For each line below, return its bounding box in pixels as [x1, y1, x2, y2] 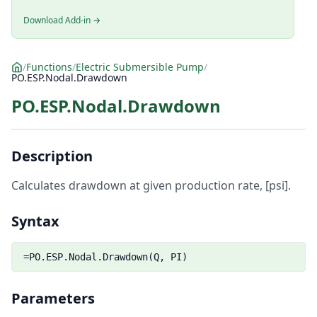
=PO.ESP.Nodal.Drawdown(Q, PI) [23, 251, 188, 263]
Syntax [11, 212, 59, 231]
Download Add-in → [23, 14, 100, 26]
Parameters [11, 289, 95, 308]
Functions [26, 60, 72, 74]
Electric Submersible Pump [76, 60, 204, 74]
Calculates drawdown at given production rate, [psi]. [11, 178, 291, 193]
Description [11, 146, 93, 166]
